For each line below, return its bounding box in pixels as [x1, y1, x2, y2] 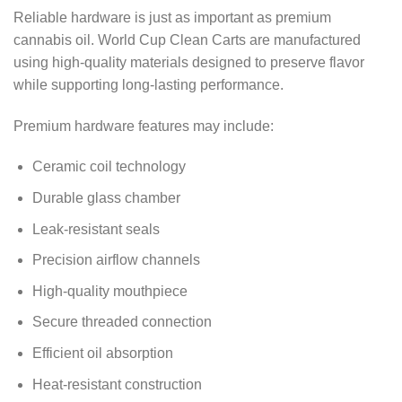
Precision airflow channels [31, 252, 200, 268]
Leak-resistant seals [31, 221, 160, 237]
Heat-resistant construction [31, 376, 202, 392]
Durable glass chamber [31, 190, 180, 205]
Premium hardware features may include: [13, 118, 274, 134]
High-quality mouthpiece [31, 283, 188, 299]
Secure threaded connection [31, 314, 212, 330]
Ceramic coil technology [31, 159, 186, 175]
